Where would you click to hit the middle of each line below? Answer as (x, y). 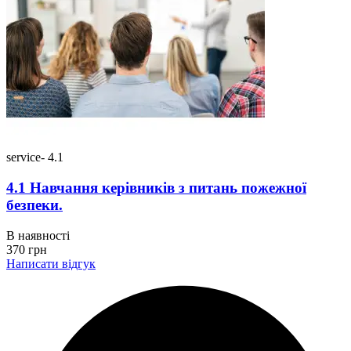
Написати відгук (51, 263)
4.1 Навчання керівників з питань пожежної (156, 187)
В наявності (38, 235)
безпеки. (34, 204)
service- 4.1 (35, 157)
